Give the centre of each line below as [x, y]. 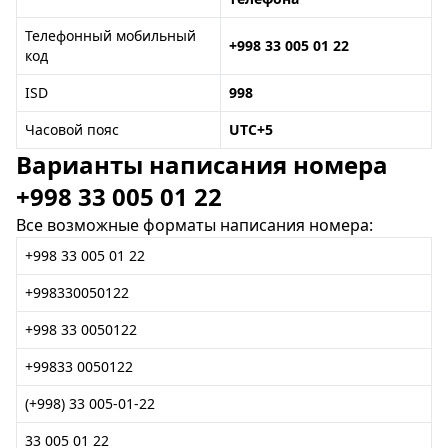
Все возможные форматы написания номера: [194, 225]
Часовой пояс [72, 129]
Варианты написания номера [202, 164]
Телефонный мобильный [110, 35]
